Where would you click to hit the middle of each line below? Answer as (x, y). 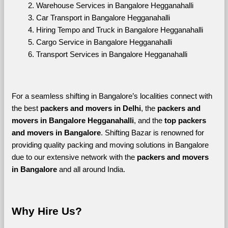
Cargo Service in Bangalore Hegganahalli (104, 42)
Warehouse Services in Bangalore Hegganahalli (115, 5)
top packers (185, 120)
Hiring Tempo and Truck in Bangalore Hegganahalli (119, 30)
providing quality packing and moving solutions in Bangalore (110, 145)
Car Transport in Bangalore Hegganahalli (103, 18)
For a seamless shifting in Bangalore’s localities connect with (112, 96)
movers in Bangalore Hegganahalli (73, 120)
